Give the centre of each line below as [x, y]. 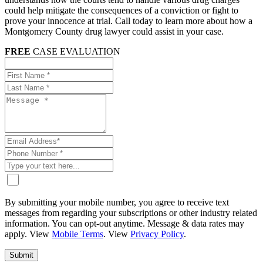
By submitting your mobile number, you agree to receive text [117, 202]
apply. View [28, 234]
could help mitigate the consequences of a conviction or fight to [122, 10]
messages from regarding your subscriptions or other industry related [131, 213]
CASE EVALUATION [77, 51]
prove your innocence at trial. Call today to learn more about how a [129, 21]
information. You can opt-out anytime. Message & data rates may [124, 223]
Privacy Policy [157, 234]
